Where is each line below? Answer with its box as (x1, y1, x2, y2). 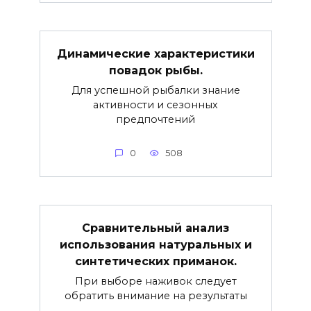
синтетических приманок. (74, 254, 237, 268)
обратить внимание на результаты (64, 289, 247, 302)
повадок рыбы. (108, 63, 203, 77)
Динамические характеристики (56, 47, 255, 60)
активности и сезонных (93, 98, 218, 111)
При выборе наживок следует (74, 274, 237, 287)
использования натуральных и (59, 237, 252, 251)
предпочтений (116, 112, 195, 126)
